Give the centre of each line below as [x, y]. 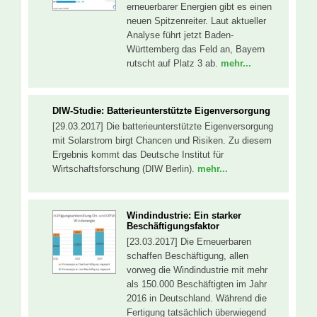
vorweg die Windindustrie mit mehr [197, 270]
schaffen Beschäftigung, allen [188, 256]
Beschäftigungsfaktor [173, 226]
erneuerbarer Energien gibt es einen [199, 7]
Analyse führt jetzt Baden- [180, 35]
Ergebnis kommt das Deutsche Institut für [138, 154]
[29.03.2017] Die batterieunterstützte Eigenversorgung [163, 126]
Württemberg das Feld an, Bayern [196, 50]
